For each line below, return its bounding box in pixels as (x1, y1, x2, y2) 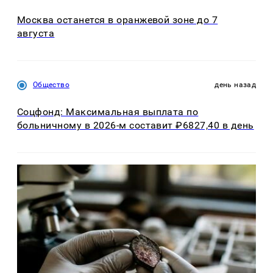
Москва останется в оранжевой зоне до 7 (17, 13, 218, 26)
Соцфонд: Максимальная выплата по (17, 106, 199, 118)
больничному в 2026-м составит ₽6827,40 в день (17, 119, 254, 132)
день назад (214, 80, 256, 89)
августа (17, 27, 55, 39)
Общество (33, 80, 69, 89)
